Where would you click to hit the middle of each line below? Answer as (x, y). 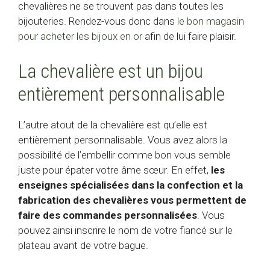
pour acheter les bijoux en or (80, 36)
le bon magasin (211, 21)
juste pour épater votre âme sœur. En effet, (115, 170)
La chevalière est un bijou (111, 71)
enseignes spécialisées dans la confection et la (130, 185)
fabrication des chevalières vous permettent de (132, 200)
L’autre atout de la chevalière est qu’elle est (113, 124)
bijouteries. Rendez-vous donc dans (98, 21)
